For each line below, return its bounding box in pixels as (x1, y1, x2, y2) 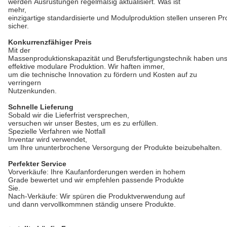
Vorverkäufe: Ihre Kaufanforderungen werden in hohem (8, 168, 185, 176)
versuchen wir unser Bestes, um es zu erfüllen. (8, 119, 158, 127)
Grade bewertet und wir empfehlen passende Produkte (8, 176, 188, 184)
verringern (8, 79, 43, 87)
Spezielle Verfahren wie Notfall (8, 127, 107, 135)
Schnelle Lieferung (8, 103, 73, 111)
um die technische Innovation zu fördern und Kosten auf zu (8, 70, 197, 79)
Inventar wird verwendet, (8, 135, 87, 143)
